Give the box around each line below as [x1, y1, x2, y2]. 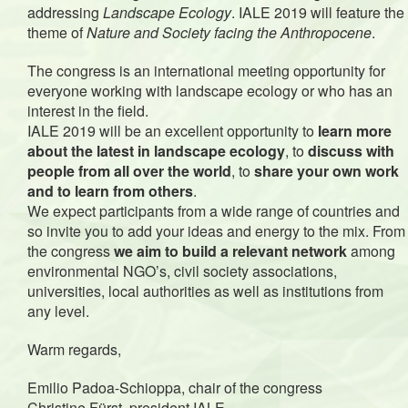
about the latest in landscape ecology [27, 140, 285, 161]
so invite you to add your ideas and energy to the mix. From [27, 220, 405, 241]
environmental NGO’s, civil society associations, [27, 260, 337, 281]
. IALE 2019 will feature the [231, 2, 404, 23]
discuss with [308, 140, 394, 161]
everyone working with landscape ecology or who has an [27, 80, 393, 101]
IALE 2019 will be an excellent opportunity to [27, 120, 318, 141]
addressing [27, 2, 99, 23]
